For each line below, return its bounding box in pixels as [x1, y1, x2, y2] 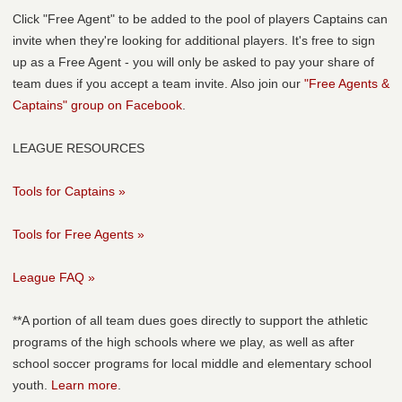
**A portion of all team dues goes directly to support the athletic [13, 313, 368, 328]
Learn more [51, 378, 118, 393]
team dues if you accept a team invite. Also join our [13, 76, 304, 92]
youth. [13, 378, 51, 393]
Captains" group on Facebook [13, 98, 182, 113]
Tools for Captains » [13, 184, 126, 199]
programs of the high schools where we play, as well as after [13, 335, 354, 350]
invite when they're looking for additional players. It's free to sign [13, 33, 375, 48]
